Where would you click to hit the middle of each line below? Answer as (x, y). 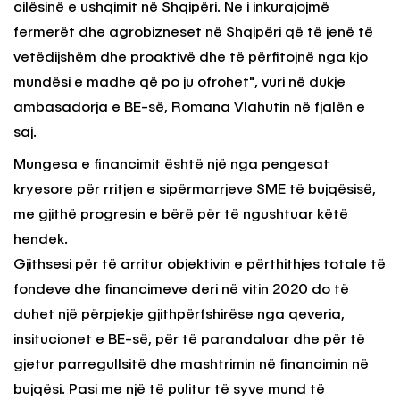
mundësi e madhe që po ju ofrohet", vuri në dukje (179, 83)
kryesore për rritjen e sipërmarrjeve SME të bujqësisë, (195, 191)
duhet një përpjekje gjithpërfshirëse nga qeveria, (179, 316)
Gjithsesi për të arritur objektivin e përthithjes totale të (200, 266)
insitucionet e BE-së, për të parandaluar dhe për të (189, 341)
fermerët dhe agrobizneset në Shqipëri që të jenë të (193, 33)
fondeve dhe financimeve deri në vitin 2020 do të (181, 291)
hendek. (41, 241)
